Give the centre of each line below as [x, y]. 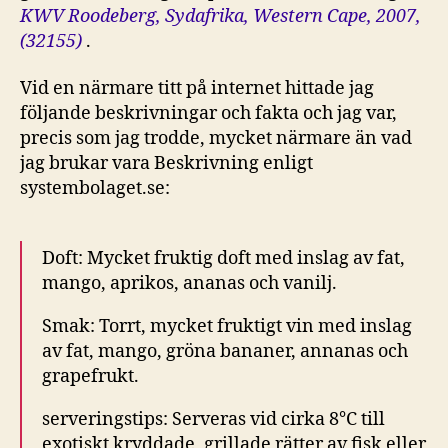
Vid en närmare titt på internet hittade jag [197, 88]
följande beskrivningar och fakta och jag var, [208, 113]
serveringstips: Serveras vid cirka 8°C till [213, 419]
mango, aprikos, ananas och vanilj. [189, 283]
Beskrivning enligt [233, 163]
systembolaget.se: [95, 188]
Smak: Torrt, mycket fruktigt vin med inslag [227, 326]
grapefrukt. [90, 376]
